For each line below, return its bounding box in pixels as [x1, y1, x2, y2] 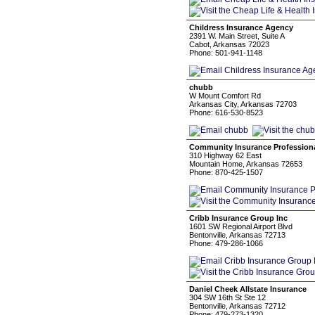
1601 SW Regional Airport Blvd [189, 222, 292, 231]
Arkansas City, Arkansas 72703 [189, 100, 297, 108]
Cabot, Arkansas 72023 [189, 40, 269, 49]
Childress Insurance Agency [189, 23, 293, 32]
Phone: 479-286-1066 [189, 239, 263, 247]
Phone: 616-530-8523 [189, 108, 263, 117]
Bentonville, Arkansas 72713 [189, 231, 285, 239]
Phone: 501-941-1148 [189, 49, 262, 57]
